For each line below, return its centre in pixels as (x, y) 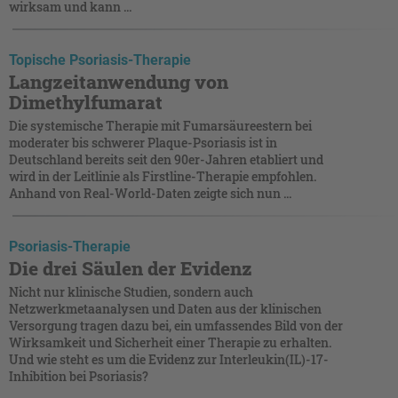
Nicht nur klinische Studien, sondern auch (131, 291)
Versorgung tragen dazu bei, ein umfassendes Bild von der (176, 325)
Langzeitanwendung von (119, 81)
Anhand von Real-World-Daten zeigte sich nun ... (150, 193)
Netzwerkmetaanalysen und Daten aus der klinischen (165, 308)
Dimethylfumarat (86, 102)
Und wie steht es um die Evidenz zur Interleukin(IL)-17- (169, 359)
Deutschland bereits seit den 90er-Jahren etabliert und (166, 159)
